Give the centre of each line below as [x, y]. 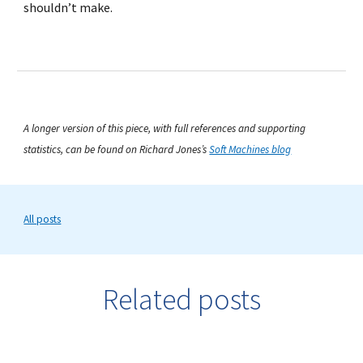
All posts [43, 219]
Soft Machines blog [250, 149]
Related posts [181, 299]
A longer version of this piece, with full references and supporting [165, 128]
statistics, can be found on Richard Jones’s [117, 149]
